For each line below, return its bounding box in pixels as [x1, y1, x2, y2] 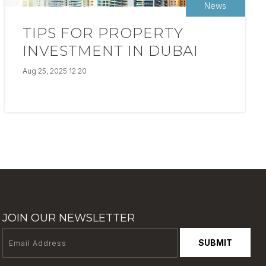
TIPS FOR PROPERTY [23, 24, 184, 42]
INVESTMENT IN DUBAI [23, 42, 199, 59]
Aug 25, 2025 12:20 [23, 66, 87, 75]
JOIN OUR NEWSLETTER [2, 211, 135, 224]
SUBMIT [198, 237, 232, 248]
